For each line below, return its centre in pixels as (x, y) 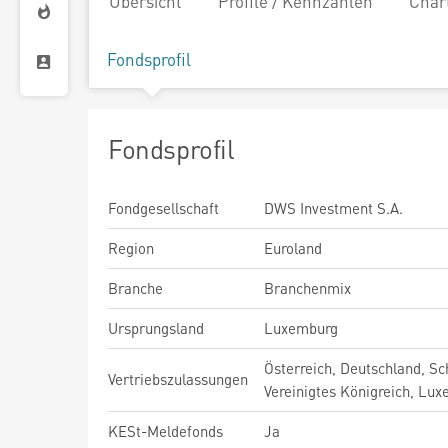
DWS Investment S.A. (333, 208)
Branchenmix (307, 288)
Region (131, 248)
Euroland (293, 248)
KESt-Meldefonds (165, 431)
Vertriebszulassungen (178, 379)
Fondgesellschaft (163, 208)
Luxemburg (301, 328)
